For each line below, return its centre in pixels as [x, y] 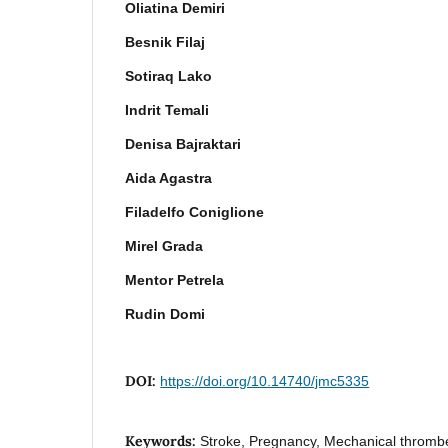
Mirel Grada [164, 245]
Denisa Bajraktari [183, 143]
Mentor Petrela [175, 279]
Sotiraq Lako [169, 75]
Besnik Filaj [165, 41]
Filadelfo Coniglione [195, 211]
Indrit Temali [167, 109]
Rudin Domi [165, 313]
